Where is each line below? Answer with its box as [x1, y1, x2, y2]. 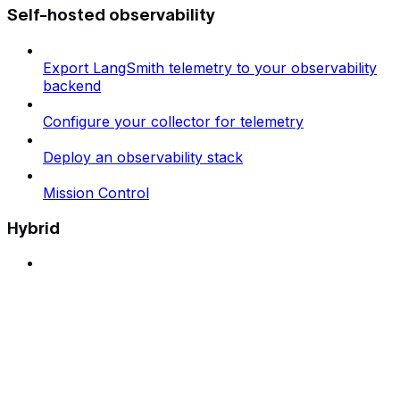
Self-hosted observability [7, 5, 215, 25]
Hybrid [7, 218, 60, 237]
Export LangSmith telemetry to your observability [43, 58, 377, 77]
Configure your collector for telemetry [43, 112, 304, 130]
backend [43, 76, 101, 95]
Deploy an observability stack [43, 147, 243, 166]
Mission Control [43, 183, 149, 202]
